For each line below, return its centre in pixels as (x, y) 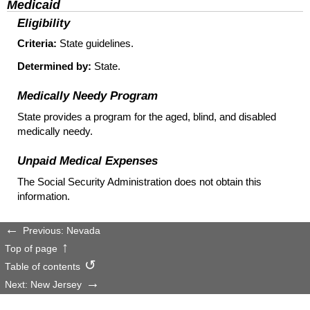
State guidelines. (95, 44)
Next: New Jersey (43, 285)
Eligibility (43, 23)
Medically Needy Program (87, 96)
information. (44, 196)
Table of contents (42, 267)
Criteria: (37, 44)
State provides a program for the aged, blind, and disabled (147, 116)
